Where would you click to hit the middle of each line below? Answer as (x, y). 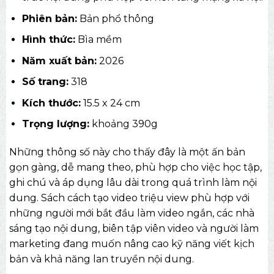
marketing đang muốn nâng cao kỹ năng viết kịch (131, 244)
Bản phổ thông (115, 18)
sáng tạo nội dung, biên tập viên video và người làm (134, 229)
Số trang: (45, 82)
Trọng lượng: (55, 124)
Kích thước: (51, 103)
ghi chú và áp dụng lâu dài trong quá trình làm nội (133, 183)
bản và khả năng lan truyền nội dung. (101, 259)
